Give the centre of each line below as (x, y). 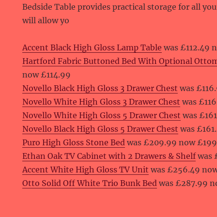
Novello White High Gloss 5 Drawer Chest (102, 115)
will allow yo (46, 20)
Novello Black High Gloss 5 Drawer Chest (101, 129)
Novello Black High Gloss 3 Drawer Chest (100, 88)
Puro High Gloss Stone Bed (74, 142)
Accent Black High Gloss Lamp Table (92, 47)
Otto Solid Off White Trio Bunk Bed (90, 183)
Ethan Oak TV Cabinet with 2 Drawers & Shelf (109, 156)
